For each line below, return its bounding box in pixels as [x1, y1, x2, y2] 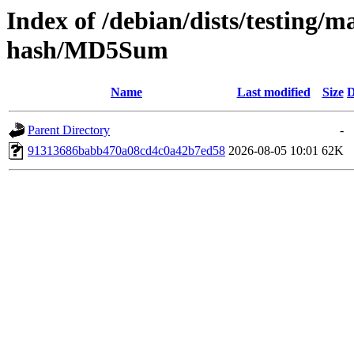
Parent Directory [28, 123, 110, 137]
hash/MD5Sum [6, 36, 168, 64]
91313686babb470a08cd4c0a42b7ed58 [28, 144, 225, 158]
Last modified [236, 85, 311, 100]
